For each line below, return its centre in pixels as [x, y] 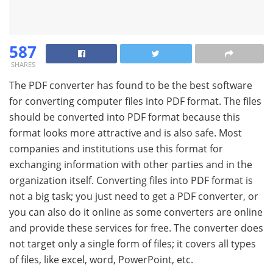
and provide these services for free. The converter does [136, 228]
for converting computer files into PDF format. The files [135, 101]
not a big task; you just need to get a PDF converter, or [134, 197]
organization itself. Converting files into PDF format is [131, 181]
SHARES [23, 65]
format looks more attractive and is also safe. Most [126, 133]
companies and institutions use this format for [116, 149]
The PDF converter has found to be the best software [131, 86]
